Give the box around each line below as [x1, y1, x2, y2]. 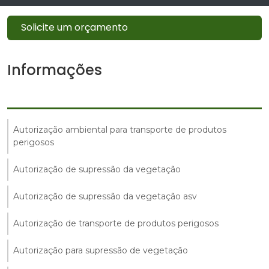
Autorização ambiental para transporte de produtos [13, 124, 226, 135]
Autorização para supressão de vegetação [13, 244, 188, 256]
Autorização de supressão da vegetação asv [13, 190, 197, 202]
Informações [7, 59, 102, 80]
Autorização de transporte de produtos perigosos [13, 217, 219, 229]
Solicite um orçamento [21, 20, 128, 35]
